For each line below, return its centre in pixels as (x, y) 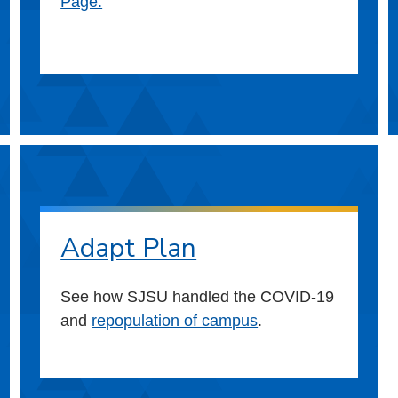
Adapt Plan (129, 249)
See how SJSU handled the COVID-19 (198, 297)
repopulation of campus (175, 321)
